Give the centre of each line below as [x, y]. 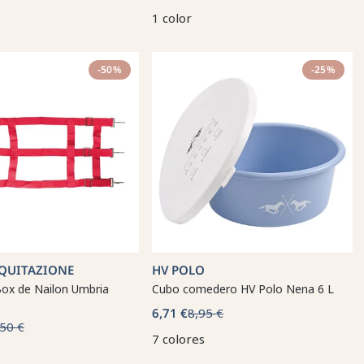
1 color [172, 18]
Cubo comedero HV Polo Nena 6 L [243, 289]
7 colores [178, 339]
